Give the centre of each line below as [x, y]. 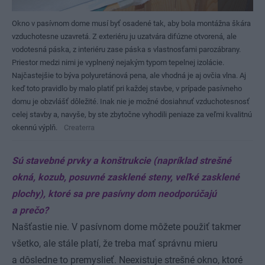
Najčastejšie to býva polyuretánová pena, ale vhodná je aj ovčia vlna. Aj [129, 76]
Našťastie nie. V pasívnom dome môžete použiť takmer [126, 227]
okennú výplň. [35, 128]
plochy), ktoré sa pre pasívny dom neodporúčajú [114, 194]
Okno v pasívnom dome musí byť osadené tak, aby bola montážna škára [131, 24]
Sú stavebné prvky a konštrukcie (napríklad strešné [122, 161]
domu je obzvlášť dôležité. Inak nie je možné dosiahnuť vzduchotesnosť [131, 102]
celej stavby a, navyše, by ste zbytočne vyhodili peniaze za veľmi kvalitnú [132, 115]
